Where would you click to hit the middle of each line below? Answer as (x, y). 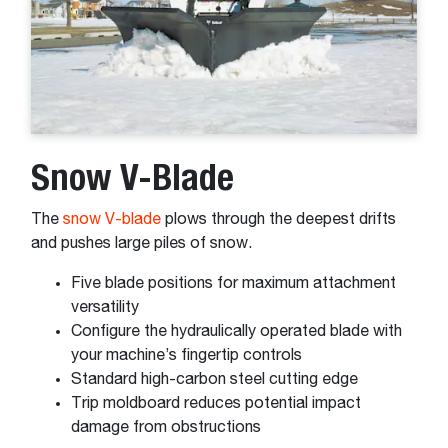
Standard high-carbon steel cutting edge (220, 379)
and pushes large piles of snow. (143, 243)
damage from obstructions (168, 427)
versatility (107, 307)
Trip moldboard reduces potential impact (216, 403)
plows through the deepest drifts (278, 219)
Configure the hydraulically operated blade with (236, 331)
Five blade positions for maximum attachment (233, 283)
